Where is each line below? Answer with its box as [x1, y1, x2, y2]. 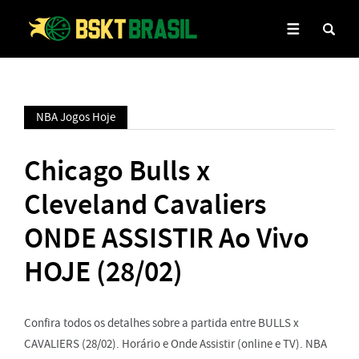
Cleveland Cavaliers [24, 185, 267, 224]
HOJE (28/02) [24, 252, 183, 291]
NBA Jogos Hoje [36, 109, 115, 125]
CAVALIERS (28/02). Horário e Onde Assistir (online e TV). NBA [24, 336, 327, 352]
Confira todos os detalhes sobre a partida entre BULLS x [24, 315, 299, 331]
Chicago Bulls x [24, 151, 210, 190]
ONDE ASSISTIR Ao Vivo [24, 219, 309, 257]
